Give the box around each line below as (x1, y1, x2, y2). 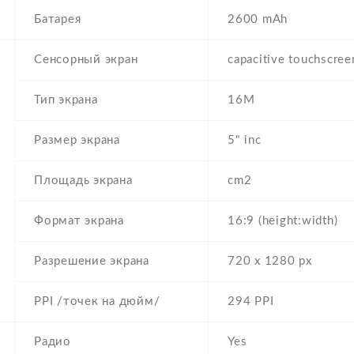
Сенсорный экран (34, 54, 138, 66)
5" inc (228, 134, 262, 147)
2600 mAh (228, 13, 288, 26)
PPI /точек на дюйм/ (34, 296, 160, 308)
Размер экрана (34, 134, 120, 147)
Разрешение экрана (34, 255, 149, 268)
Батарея (34, 13, 81, 26)
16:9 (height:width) (228, 215, 338, 228)
